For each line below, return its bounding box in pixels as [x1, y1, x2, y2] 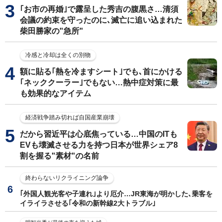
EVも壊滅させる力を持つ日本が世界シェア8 [20, 140, 178, 149]
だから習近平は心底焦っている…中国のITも [20, 129, 177, 138]
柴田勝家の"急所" [20, 26, 83, 35]
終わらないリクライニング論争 [25, 174, 109, 181]
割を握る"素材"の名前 [20, 151, 99, 160]
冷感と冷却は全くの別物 [25, 51, 91, 58]
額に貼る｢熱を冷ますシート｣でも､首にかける [20, 67, 182, 76]
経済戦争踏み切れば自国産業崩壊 [25, 113, 114, 121]
